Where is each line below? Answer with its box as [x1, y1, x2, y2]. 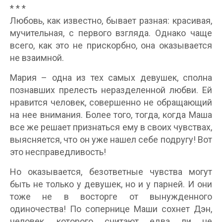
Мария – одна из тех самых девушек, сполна [10, 72, 212, 83]
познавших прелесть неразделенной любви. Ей [10, 85, 212, 96]
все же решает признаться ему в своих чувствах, [10, 122, 212, 133]
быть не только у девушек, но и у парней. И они [10, 179, 212, 190]
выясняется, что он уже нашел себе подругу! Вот [10, 134, 212, 145]
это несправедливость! [10, 147, 106, 158]
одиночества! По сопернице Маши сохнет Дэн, [10, 204, 212, 215]
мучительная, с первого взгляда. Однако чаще [10, 28, 212, 39]
